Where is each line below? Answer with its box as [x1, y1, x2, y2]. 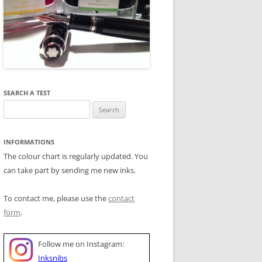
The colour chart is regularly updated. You [4, 150, 148, 161]
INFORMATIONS [4, 137, 54, 146]
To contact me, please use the [4, 192, 108, 204]
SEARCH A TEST [4, 88, 50, 97]
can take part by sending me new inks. [4, 164, 136, 175]
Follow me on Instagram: [38, 238, 124, 249]
